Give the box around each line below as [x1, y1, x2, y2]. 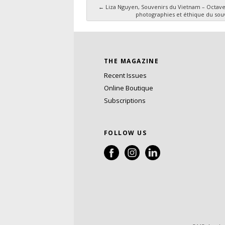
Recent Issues [104, 71, 147, 80]
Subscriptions [104, 96, 146, 105]
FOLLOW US [104, 129, 147, 138]
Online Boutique [104, 83, 153, 93]
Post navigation [86, 11, 188, 31]
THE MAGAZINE [104, 57, 159, 66]
